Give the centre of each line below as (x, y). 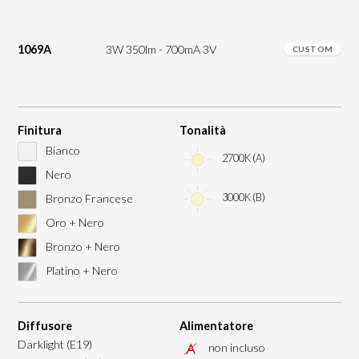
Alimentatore (216, 326)
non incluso (237, 347)
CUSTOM (313, 49)
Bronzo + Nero (81, 246)
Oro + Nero (73, 222)
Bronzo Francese (88, 198)
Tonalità (202, 131)
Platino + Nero (80, 270)
